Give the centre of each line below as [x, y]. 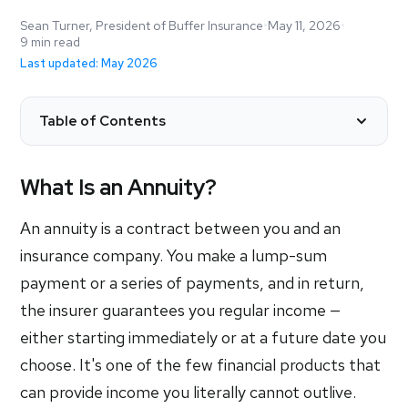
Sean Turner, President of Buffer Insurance [142, 25]
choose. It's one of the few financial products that [201, 365]
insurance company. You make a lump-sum [174, 255]
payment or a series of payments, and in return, [193, 283]
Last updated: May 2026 [89, 63]
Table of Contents [103, 121]
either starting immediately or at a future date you [204, 337]
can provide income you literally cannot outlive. [189, 392]
